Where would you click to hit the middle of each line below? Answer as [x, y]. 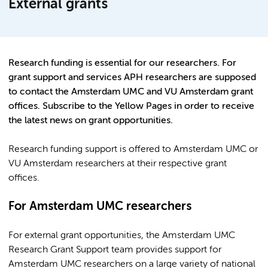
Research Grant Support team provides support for [115, 250]
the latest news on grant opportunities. [93, 121]
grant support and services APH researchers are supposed [132, 77]
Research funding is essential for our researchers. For [122, 63]
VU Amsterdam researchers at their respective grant [118, 164]
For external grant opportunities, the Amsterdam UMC [122, 235]
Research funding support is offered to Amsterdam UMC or [133, 149]
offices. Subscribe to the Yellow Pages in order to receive [131, 106]
